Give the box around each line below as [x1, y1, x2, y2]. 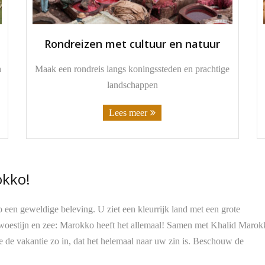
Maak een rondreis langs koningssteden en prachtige [35, 63, 230, 74]
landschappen [106, 79, 158, 90]
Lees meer [109, 107, 148, 118]
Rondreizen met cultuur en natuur [44, 37, 221, 51]
